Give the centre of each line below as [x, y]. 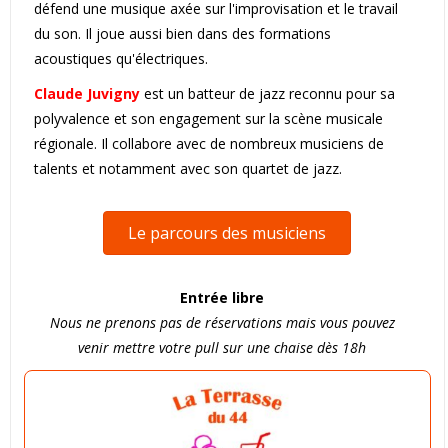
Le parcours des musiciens [227, 233]
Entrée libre [222, 298]
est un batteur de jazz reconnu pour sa [267, 94]
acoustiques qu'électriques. [120, 59]
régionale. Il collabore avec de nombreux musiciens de [208, 144]
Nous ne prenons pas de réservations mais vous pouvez [222, 323]
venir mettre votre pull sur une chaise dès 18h [222, 348]
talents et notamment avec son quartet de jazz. [187, 169]
